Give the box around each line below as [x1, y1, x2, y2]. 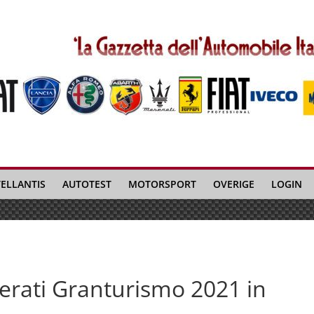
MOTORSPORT [128, 177, 196, 191]
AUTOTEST [62, 177, 111, 191]
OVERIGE [213, 177, 254, 191]
